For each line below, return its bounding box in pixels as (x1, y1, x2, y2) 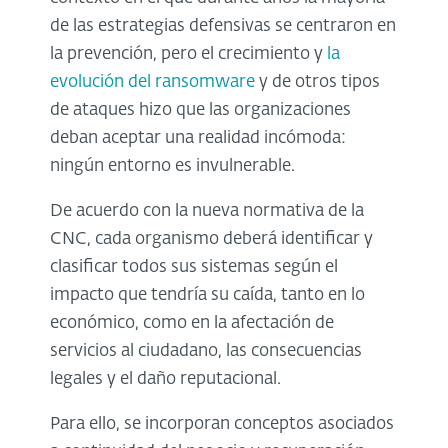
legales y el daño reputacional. (50, 370, 281, 388)
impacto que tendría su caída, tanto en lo (50, 286, 365, 304)
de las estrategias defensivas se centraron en (50, 17, 396, 35)
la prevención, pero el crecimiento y (50, 45, 327, 63)
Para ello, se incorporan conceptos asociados (50, 415, 394, 433)
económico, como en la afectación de (50, 314, 334, 332)
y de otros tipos (255, 73, 380, 91)
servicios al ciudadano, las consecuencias (50, 342, 362, 360)
